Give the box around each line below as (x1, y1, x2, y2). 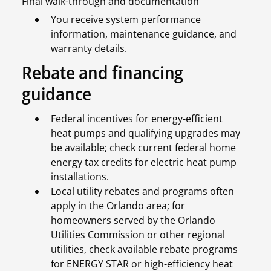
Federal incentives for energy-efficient (51, 112, 223, 126)
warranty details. (51, 42, 127, 56)
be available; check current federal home (51, 141, 236, 155)
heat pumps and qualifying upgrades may (51, 126, 240, 140)
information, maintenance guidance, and (51, 27, 237, 41)
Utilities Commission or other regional (51, 228, 225, 242)
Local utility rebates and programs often (51, 184, 234, 198)
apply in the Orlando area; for (51, 199, 185, 213)
